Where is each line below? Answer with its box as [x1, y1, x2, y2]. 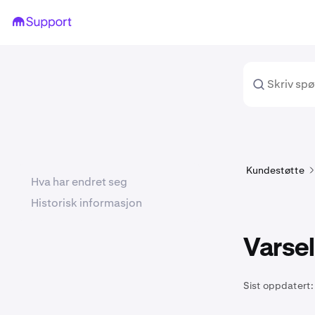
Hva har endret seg [31, 174, 127, 189]
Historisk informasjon [31, 195, 142, 210]
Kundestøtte [246, 164, 304, 176]
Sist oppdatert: [243, 279, 314, 292]
